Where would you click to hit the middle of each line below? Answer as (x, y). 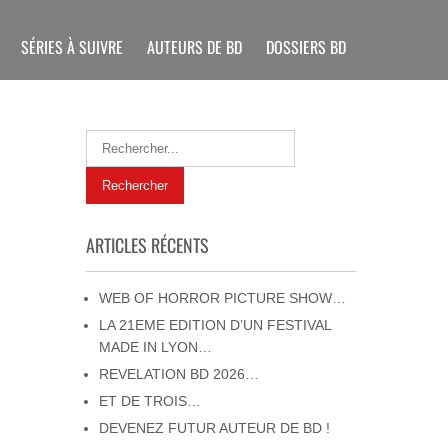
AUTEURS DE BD (194, 47)
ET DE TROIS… (150, 401)
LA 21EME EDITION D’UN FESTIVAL (215, 325)
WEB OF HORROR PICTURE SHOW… (222, 298)
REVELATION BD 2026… (179, 374)
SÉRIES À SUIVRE (72, 47)
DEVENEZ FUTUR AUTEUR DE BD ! (214, 428)
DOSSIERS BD (306, 47)
